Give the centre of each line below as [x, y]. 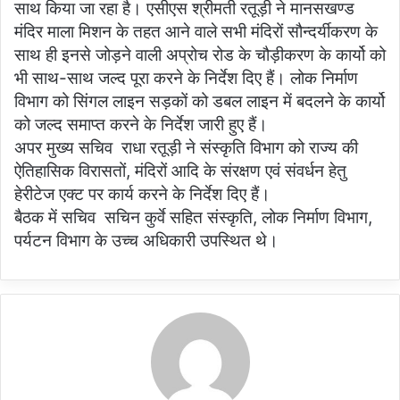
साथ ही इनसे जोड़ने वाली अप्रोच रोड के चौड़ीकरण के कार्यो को [200, 55]
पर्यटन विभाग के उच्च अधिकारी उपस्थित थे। [146, 241]
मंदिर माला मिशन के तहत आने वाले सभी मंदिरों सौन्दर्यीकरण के [196, 32]
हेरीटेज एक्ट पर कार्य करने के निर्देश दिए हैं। [142, 195]
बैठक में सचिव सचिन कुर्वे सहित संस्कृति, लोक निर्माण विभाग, [193, 218]
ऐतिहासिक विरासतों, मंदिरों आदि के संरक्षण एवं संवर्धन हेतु [180, 171]
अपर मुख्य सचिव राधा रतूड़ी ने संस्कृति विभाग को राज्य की [186, 148]
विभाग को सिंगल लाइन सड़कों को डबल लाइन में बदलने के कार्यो [200, 102]
